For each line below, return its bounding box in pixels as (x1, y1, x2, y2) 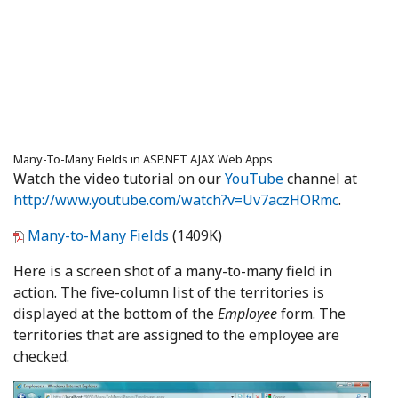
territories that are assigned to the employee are (13, 325, 339, 346)
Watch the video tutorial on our (13, 169, 225, 189)
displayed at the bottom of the (13, 304, 218, 324)
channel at (283, 169, 357, 189)
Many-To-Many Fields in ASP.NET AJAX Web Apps (13, 151, 273, 168)
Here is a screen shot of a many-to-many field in (13, 261, 332, 282)
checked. (13, 346, 69, 367)
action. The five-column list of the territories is (13, 283, 324, 303)
